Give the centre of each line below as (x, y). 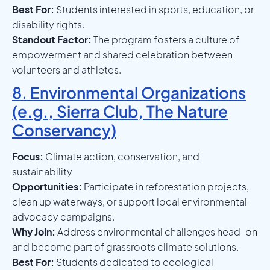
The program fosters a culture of (165, 39)
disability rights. (48, 24)
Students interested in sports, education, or (154, 9)
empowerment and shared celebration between (122, 54)
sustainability (42, 171)
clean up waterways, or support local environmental (130, 201)
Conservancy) (64, 130)
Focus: (28, 156)
